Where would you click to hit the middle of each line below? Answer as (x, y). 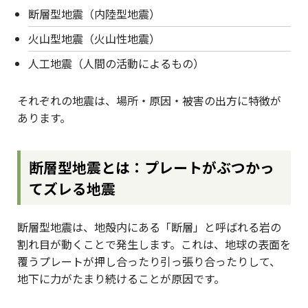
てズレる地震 (73, 188)
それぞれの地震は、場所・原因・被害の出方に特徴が (149, 101)
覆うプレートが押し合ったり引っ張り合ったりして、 (149, 262)
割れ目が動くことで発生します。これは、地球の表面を (154, 244)
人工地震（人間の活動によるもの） (116, 64)
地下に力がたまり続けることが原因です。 (121, 279)
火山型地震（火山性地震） (94, 39)
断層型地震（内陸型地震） (94, 14)
